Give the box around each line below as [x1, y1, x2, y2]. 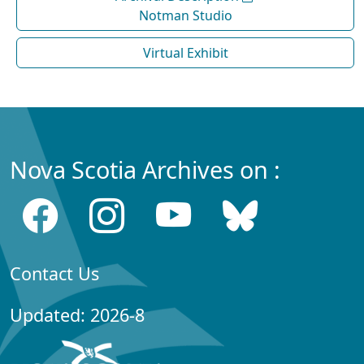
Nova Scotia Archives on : [10, 154, 280, 186]
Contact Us [10, 262, 99, 286]
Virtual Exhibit [142, 44, 228, 63]
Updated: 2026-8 [10, 303, 145, 327]
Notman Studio [138, 6, 232, 25]
